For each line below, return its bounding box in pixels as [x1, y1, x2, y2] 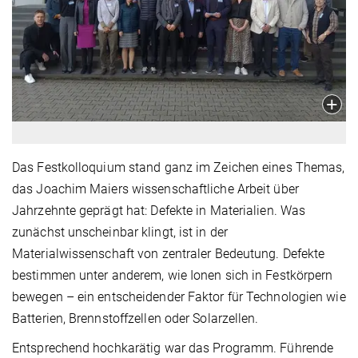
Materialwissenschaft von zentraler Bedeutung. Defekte [12, 245, 325, 261]
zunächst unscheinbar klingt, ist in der [12, 224, 228, 240]
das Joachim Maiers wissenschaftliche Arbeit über [12, 181, 299, 197]
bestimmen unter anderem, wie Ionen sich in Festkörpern [12, 267, 333, 283]
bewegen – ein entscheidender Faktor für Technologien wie [12, 288, 346, 304]
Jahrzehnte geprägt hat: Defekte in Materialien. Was [12, 202, 306, 218]
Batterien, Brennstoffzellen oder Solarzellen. [12, 310, 259, 326]
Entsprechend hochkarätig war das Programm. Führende [12, 340, 334, 356]
